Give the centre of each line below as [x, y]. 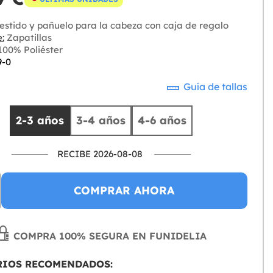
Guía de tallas [214, 87]
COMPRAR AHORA [124, 191]
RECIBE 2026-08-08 [100, 154]
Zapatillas [28, 38]
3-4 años [101, 121]
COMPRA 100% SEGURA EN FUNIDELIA [109, 236]
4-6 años [162, 121]
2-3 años [40, 121]
